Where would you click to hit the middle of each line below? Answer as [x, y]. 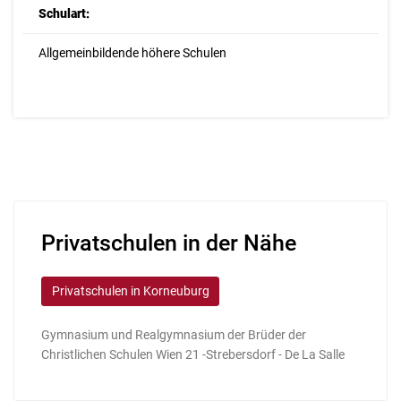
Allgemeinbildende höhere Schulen [132, 53]
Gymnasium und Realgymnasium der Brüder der [174, 335]
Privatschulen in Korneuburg [130, 290]
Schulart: [64, 14]
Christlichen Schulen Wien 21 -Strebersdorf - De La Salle [193, 355]
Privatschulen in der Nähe [169, 243]
